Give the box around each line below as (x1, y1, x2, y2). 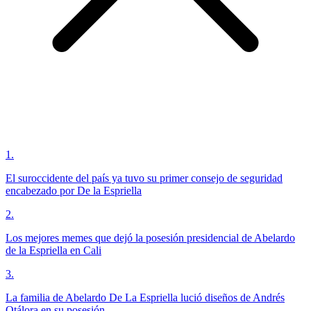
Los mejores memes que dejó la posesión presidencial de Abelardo (6, 232, 295, 244)
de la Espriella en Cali (6, 244, 101, 257)
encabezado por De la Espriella (6, 185, 142, 197)
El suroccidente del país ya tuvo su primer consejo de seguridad (6, 172, 283, 185)
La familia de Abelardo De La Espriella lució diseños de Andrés (6, 292, 285, 304)
